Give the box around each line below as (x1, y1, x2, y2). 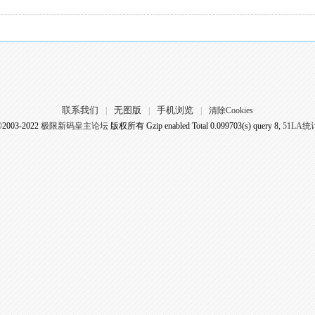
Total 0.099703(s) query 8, (191, 121, 281, 131)
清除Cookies (208, 105, 253, 115)
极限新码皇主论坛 (40, 121, 108, 131)
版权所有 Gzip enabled (108, 121, 192, 131)
